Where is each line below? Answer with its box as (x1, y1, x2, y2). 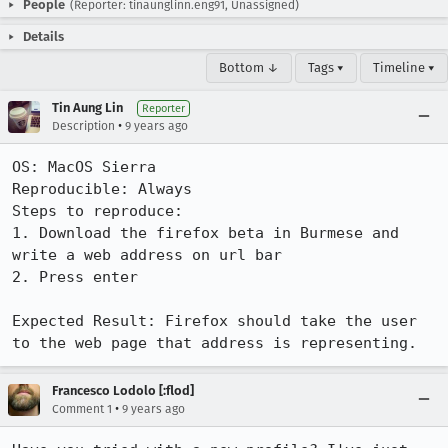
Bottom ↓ (219, 60, 279, 75)
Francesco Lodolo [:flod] (52, 383, 194, 398)
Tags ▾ (308, 60, 344, 75)
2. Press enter (12, 268, 147, 286)
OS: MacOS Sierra (12, 158, 156, 176)
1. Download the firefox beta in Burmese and (12, 224, 399, 242)
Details (23, 29, 64, 44)
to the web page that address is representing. (12, 334, 417, 352)
